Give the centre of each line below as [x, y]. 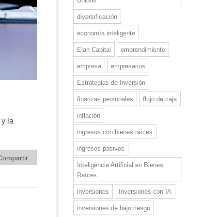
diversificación [97, 17]
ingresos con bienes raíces [115, 132]
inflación [89, 116]
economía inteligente [106, 33]
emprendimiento [143, 50]
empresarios [128, 66]
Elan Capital [94, 50]
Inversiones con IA [145, 192]
